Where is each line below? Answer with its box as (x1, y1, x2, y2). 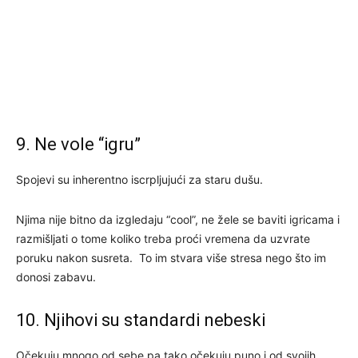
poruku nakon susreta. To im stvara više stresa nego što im (16, 251, 326, 265)
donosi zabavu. (16, 270, 96, 284)
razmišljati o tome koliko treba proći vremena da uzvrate (16, 232, 310, 246)
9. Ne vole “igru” (16, 134, 141, 155)
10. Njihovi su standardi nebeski (16, 310, 265, 331)
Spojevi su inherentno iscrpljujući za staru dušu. (16, 173, 263, 187)
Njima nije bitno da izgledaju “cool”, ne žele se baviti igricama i (16, 213, 340, 227)
